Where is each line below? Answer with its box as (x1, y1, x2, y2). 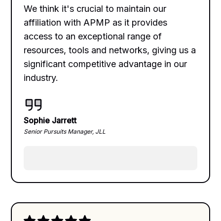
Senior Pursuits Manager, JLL (24, 127, 106, 135)
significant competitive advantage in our (24, 58, 187, 69)
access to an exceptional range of (24, 31, 162, 41)
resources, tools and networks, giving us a (24, 44, 196, 55)
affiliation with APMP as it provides (24, 17, 168, 28)
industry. (24, 72, 59, 83)
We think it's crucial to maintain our (24, 3, 167, 14)
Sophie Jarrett (24, 115, 77, 125)
